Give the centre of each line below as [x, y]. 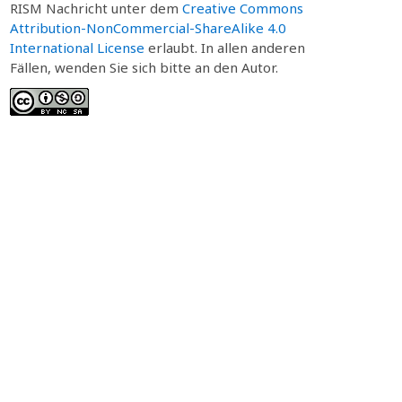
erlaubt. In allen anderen [224, 48]
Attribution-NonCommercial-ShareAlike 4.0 [148, 28]
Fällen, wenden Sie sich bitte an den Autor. [144, 67]
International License [77, 48]
